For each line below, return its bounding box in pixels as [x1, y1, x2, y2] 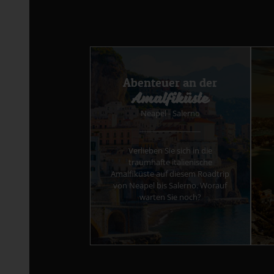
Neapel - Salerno [140, 108, 200, 119]
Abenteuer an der [123, 75, 218, 91]
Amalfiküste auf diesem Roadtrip [111, 168, 230, 180]
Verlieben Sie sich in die [128, 145, 212, 157]
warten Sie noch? [139, 191, 201, 203]
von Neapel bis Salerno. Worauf [113, 180, 228, 191]
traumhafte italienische [128, 157, 212, 168]
